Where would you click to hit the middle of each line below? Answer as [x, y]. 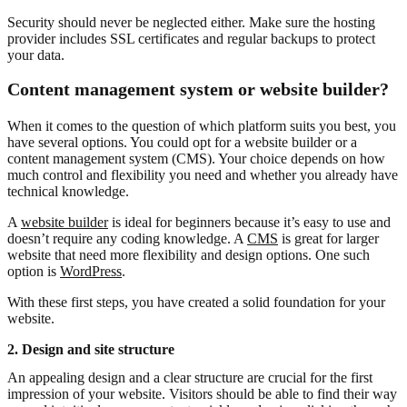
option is [34, 271]
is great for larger [328, 238]
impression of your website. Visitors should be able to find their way [202, 393]
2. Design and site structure [91, 349]
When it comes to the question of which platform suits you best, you [202, 125]
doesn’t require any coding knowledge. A [127, 238]
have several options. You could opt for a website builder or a [182, 142]
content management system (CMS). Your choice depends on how [196, 158]
